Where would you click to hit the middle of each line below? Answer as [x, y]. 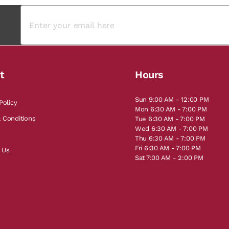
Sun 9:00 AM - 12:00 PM [172, 99]
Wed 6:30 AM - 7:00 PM [171, 129]
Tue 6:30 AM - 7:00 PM [170, 119]
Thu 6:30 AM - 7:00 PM [170, 138]
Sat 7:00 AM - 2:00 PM [169, 158]
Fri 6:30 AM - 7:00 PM [168, 148]
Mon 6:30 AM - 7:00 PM [171, 109]
